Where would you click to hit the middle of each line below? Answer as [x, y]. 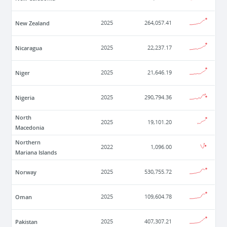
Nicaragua [29, 48]
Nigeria [25, 98]
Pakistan [27, 222]
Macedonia [30, 128]
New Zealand [33, 23]
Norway [26, 172]
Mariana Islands [36, 153]
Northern [28, 142]
